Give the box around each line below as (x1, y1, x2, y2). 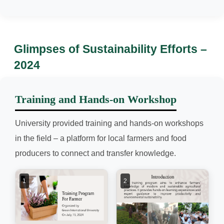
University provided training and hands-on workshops (15, 118, 203, 127)
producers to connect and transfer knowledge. (15, 148, 176, 157)
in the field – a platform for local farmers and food (15, 133, 186, 142)
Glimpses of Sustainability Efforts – (14, 42, 207, 55)
